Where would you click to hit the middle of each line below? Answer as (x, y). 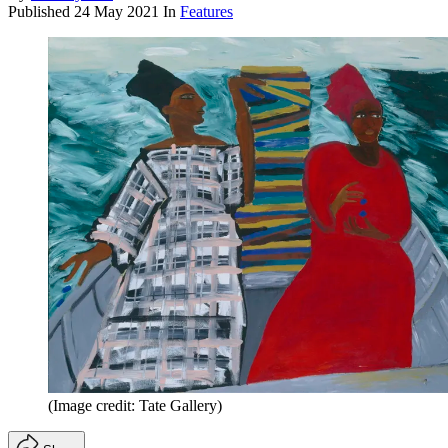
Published (41, 11)
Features (206, 11)
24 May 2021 (116, 11)
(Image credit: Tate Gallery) (135, 406)
